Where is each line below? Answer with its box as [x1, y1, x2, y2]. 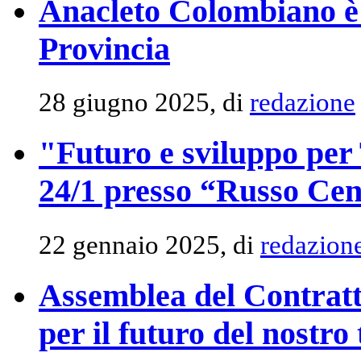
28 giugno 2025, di [39, 88, 250, 118]
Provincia [39, 30, 170, 67]
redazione [250, 88, 355, 118]
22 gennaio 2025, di [39, 230, 260, 259]
